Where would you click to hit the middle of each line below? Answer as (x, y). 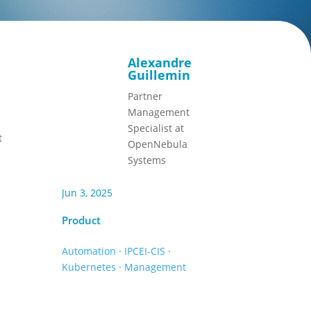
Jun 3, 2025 (87, 193)
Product (82, 220)
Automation (89, 251)
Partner (145, 96)
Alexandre (160, 62)
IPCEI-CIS (145, 251)
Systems (147, 160)
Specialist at (156, 128)
